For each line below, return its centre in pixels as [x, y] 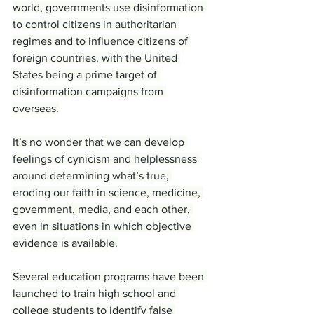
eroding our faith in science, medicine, [108, 193]
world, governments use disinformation [109, 8]
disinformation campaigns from [89, 92]
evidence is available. [65, 243]
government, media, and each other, [103, 210]
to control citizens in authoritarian [96, 25]
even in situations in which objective [103, 226]
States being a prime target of [86, 75]
